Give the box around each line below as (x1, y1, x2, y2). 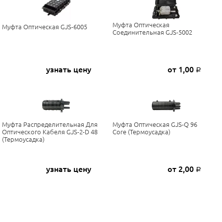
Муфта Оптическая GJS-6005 (1, 23, 87, 30)
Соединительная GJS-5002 (112, 29, 192, 36)
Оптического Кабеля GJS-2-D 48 (1, 128, 98, 135)
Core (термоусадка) (112, 128, 170, 135)
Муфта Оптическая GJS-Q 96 (112, 121, 197, 128)
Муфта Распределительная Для (1, 121, 98, 128)
